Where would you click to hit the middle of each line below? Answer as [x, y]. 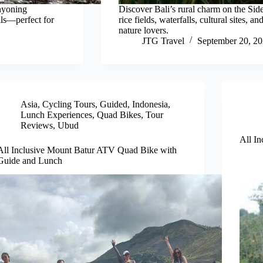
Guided [114, 104]
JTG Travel [163, 41]
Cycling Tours [69, 104]
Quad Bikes [119, 114]
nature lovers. [143, 30]
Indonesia [150, 104]
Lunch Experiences [57, 114]
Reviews [37, 125]
